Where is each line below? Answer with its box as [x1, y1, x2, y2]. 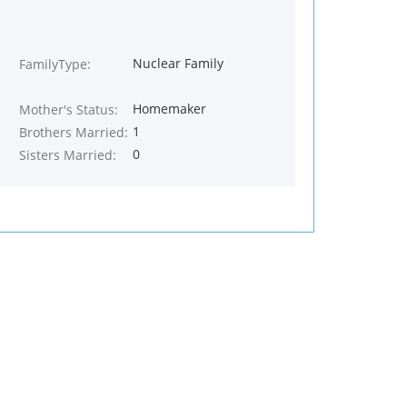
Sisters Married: [19, 146, 116, 164]
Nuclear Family [132, 55, 223, 72]
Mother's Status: [19, 101, 118, 118]
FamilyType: [19, 55, 91, 73]
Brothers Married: [19, 124, 128, 141]
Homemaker [132, 100, 206, 117]
